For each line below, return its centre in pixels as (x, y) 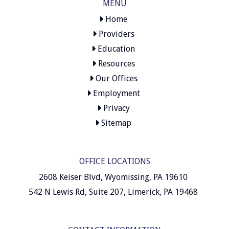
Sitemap (115, 123)
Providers (115, 34)
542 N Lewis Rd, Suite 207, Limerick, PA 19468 (113, 192)
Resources (115, 63)
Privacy (115, 108)
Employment (115, 93)
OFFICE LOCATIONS (114, 161)
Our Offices (115, 78)
